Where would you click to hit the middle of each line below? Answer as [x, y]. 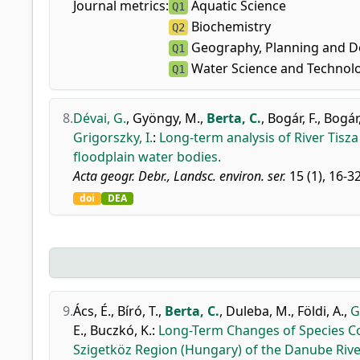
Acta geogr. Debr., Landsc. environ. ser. [180, 176]
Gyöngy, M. [166, 118]
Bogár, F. [292, 118]
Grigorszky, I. [113, 137]
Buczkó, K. [121, 330]
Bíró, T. [138, 311]
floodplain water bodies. [147, 157]
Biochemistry [229, 27]
